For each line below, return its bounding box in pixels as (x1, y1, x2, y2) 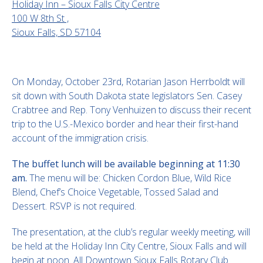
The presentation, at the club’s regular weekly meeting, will (12, 225, 250, 238)
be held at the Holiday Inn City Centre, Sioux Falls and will (12, 240, 247, 252)
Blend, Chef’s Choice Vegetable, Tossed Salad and (12, 186, 218, 198)
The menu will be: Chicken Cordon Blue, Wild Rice (29, 171, 231, 184)
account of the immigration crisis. (12, 131, 149, 144)
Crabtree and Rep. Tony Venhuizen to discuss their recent (12, 103, 251, 116)
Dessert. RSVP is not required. (12, 200, 136, 213)
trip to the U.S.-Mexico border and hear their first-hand (12, 117, 238, 130)
